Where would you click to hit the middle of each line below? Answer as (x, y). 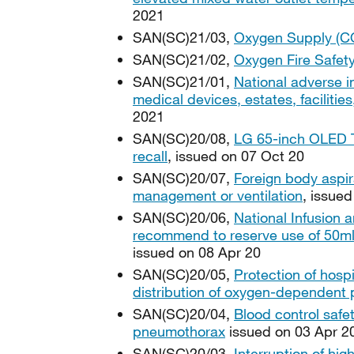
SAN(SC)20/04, (183, 314)
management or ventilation (218, 195)
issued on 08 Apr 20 (197, 252)
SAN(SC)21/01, (183, 81)
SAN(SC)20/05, (183, 274)
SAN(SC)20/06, (183, 217)
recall (150, 156)
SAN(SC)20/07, (183, 178)
